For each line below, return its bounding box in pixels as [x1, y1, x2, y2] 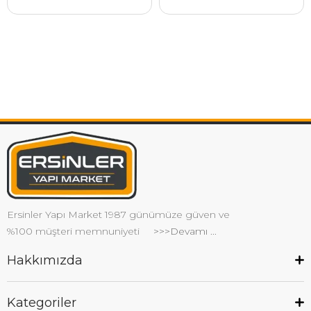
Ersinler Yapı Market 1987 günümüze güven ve [7, 208, 230, 221]
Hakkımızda [7, 253, 83, 268]
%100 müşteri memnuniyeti [7, 225, 151, 237]
